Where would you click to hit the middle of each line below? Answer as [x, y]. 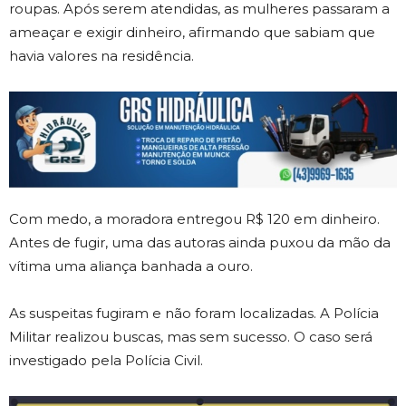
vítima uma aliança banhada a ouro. [131, 266]
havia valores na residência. [101, 55]
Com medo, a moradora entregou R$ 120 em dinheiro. [194, 218]
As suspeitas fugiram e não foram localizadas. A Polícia [194, 313]
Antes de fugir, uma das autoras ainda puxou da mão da [200, 242]
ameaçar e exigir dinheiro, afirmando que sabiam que [192, 32]
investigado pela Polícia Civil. [106, 360]
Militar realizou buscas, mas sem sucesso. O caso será [191, 336]
